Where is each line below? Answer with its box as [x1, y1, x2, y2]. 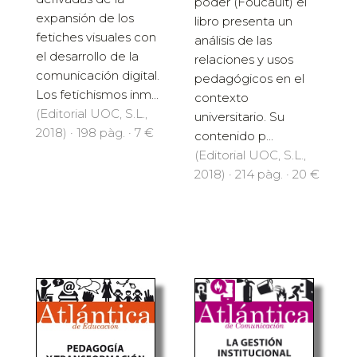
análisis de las [194, 33, 272, 49]
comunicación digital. [36, 68, 159, 84]
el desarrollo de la [36, 49, 139, 65]
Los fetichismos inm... [36, 87, 159, 103]
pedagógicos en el [194, 71, 304, 87]
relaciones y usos [194, 52, 293, 68]
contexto [194, 90, 249, 106]
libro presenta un [194, 14, 292, 29]
